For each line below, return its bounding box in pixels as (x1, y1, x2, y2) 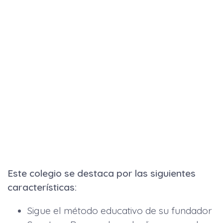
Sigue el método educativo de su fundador (27, 205, 212, 217)
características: (7, 181, 77, 193)
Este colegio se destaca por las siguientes (7, 167, 196, 179)
